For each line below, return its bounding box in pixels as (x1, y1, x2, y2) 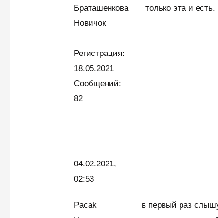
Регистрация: (74, 48, 125, 58)
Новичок (74, 18, 111, 28)
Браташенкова (74, 3, 129, 13)
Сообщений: (74, 78, 122, 88)
